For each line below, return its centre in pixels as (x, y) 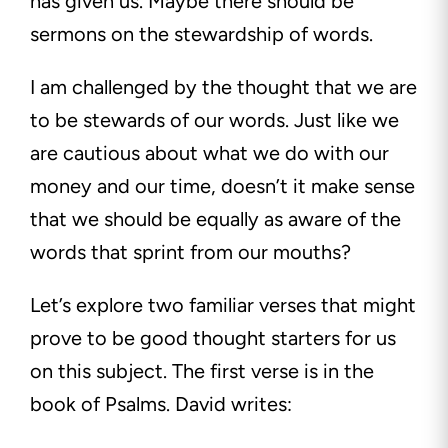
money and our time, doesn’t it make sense (222, 186)
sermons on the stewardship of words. (209, 34)
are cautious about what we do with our (209, 153)
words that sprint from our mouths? (193, 252)
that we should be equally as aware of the (215, 219)
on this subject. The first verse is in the (202, 371)
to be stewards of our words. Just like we (214, 120)
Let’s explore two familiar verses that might (223, 305)
